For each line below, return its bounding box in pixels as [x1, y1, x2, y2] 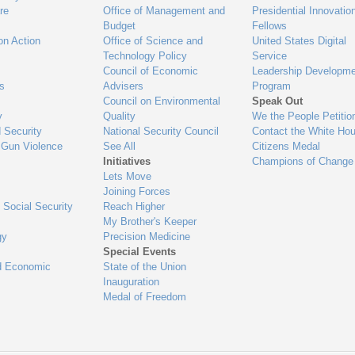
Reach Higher [103, 200, 166, 213]
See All [103, 140, 136, 153]
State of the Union [103, 261, 187, 273]
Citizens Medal [251, 140, 320, 153]
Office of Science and [103, 35, 204, 48]
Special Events [103, 246, 177, 258]
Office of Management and [103, 5, 226, 17]
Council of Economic [103, 65, 199, 78]
